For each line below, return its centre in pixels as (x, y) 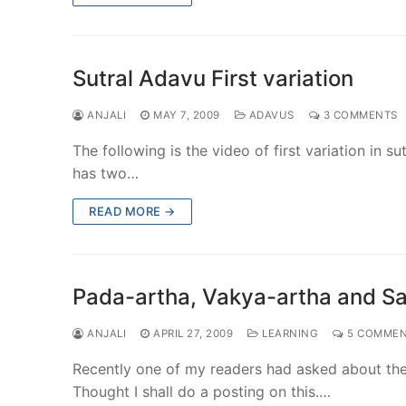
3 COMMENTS (359, 115)
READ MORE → (132, 211)
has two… (106, 173)
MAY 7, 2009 (187, 115)
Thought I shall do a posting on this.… (202, 391)
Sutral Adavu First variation (213, 78)
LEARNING (288, 333)
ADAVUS (270, 115)
